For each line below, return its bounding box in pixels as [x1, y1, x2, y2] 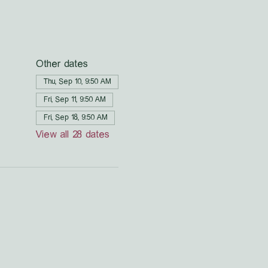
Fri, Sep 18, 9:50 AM [43, 114, 107, 121]
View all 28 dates [35, 130, 109, 139]
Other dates [35, 59, 87, 69]
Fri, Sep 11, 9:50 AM [43, 96, 105, 103]
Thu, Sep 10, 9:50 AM [43, 78, 111, 85]
